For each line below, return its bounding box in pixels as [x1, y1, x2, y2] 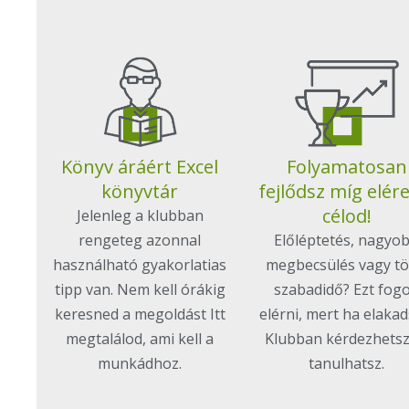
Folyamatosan [286, 154, 407, 180]
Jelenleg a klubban [76, 205, 204, 226]
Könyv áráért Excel [61, 154, 219, 180]
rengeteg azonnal [79, 230, 202, 251]
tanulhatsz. [309, 353, 385, 374]
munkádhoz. [98, 353, 183, 374]
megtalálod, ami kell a [66, 329, 215, 350]
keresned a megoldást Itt [54, 304, 225, 325]
